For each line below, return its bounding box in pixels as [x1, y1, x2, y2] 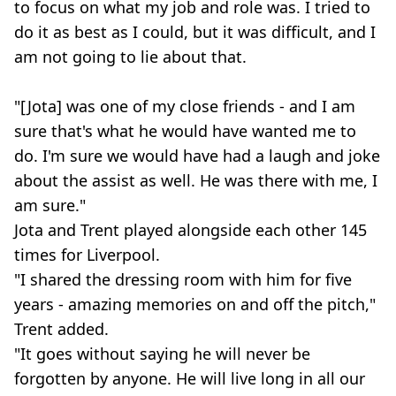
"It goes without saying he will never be [14, 342, 310, 364]
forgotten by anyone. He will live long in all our [14, 367, 365, 389]
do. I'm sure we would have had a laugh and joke [14, 144, 380, 166]
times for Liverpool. [14, 243, 160, 265]
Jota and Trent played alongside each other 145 [14, 218, 367, 240]
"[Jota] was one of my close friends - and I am [14, 95, 355, 117]
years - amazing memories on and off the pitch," [14, 293, 376, 315]
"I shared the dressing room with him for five [14, 268, 352, 290]
